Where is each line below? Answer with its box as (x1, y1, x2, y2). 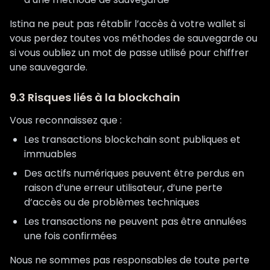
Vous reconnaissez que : (10, 113, 122, 127)
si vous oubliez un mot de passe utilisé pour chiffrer (10, 46, 249, 60)
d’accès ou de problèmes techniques (24, 195, 199, 209)
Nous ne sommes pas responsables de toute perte (10, 253, 250, 267)
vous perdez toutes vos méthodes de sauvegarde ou (10, 31, 257, 45)
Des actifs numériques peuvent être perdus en (24, 166, 244, 180)
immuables (24, 147, 77, 161)
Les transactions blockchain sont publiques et (24, 133, 240, 146)
